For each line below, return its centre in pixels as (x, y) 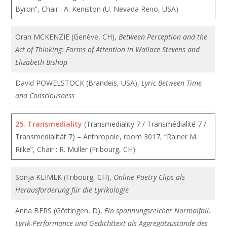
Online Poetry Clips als (149, 177)
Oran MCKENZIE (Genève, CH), (67, 37)
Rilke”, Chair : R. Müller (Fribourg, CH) (75, 149)
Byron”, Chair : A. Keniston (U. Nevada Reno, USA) (97, 9)
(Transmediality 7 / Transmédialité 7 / (144, 124)
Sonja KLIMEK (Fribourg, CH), (65, 177)
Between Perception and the (163, 37)
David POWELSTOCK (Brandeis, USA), (79, 83)
